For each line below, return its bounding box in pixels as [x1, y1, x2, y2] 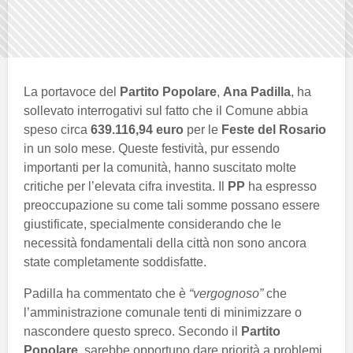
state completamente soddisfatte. [24, 255, 206, 269]
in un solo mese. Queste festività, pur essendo [24, 141, 280, 155]
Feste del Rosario [221, 122, 326, 136]
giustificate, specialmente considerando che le [24, 217, 281, 231]
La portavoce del [24, 84, 120, 98]
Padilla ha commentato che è [24, 286, 189, 300]
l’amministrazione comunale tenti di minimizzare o [24, 305, 302, 319]
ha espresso [245, 179, 317, 193]
